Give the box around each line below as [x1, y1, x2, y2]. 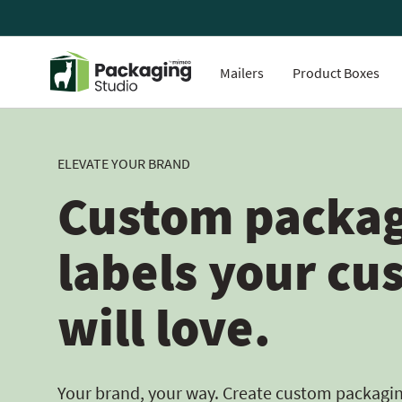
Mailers [220, 64, 264, 82]
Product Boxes [293, 64, 380, 82]
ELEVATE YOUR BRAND [57, 153, 190, 172]
